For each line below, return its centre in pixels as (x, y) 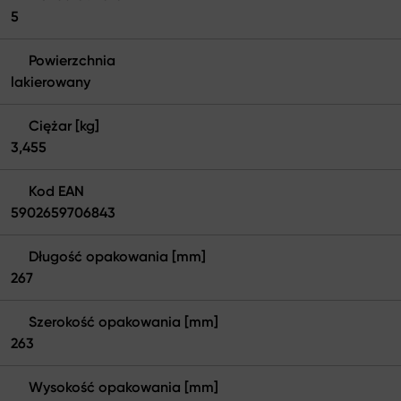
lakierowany (51, 81)
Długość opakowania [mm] (117, 256)
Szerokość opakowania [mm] (124, 321)
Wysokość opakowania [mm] (124, 387)
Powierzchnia (72, 60)
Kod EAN (56, 191)
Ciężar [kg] (64, 125)
